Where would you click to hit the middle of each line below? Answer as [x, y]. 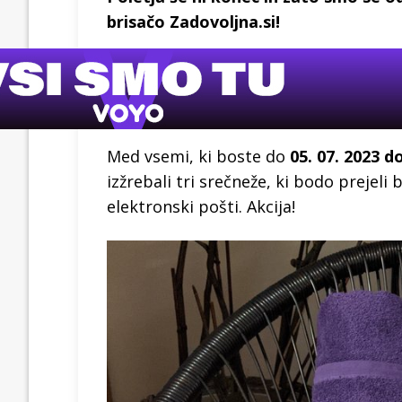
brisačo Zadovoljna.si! [193, 21]
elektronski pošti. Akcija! [201, 206]
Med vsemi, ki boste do [198, 156]
